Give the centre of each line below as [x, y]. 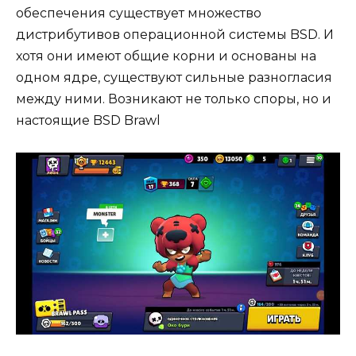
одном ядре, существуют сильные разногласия [174, 77]
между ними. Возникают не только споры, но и [174, 99]
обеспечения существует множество [139, 13]
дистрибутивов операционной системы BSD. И [175, 34]
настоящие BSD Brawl [88, 120]
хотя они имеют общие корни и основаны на [166, 56]
